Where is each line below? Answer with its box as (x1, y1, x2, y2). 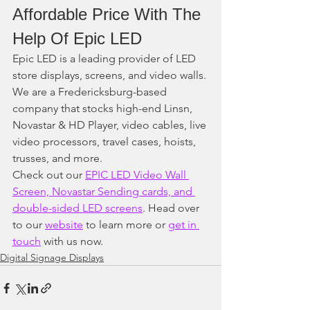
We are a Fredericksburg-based (12, 84, 170, 98)
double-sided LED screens (12, 201, 143, 215)
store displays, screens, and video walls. (12, 68, 209, 82)
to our (12, 217, 45, 231)
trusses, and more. (12, 151, 105, 165)
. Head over (143, 201, 202, 215)
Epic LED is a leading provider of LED (12, 51, 199, 65)
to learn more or (83, 217, 168, 231)
